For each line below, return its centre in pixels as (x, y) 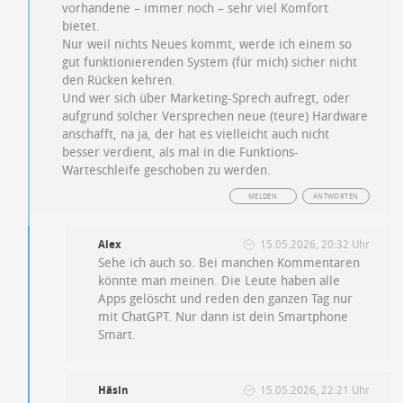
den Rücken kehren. (119, 81)
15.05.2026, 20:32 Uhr (314, 245)
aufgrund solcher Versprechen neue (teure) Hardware (215, 117)
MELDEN (263, 197)
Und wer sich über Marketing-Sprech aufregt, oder (206, 99)
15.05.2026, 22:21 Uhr (314, 391)
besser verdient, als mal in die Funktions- (181, 153)
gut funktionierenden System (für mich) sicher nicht (210, 63)
